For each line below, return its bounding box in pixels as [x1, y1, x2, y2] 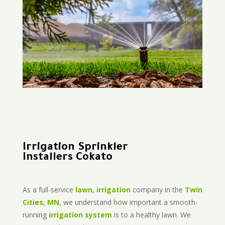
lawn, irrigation [75, 185, 131, 195]
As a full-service [22, 185, 75, 195]
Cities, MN [22, 197, 59, 207]
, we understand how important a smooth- [59, 197, 198, 207]
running [22, 210, 49, 220]
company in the [130, 185, 185, 195]
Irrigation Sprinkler [22, 142, 128, 155]
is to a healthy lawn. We [111, 210, 191, 220]
